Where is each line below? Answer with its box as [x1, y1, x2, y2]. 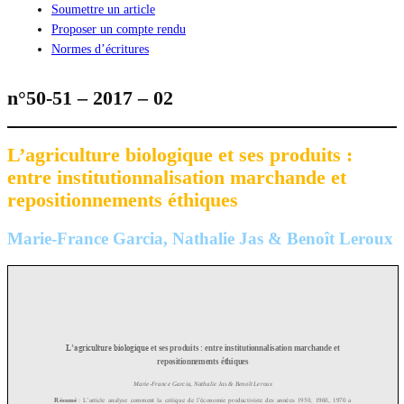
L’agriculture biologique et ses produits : [7, 143, 353, 166]
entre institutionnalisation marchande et [7, 166, 346, 188]
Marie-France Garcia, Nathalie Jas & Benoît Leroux [7, 228, 393, 248]
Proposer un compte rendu [50, 21, 186, 36]
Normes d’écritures [50, 41, 149, 56]
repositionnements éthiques [7, 188, 238, 211]
